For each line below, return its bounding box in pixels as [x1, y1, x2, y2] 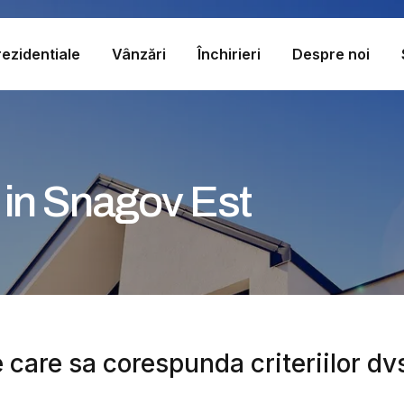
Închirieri [197, 44, 261, 63]
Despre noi [292, 44, 371, 63]
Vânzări [111, 44, 166, 63]
